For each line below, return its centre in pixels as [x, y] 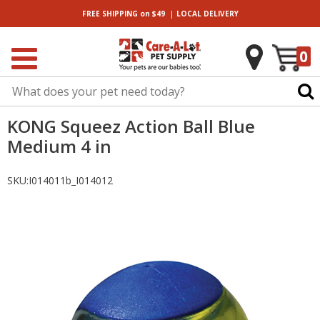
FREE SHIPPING [110, 14]
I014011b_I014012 [71, 180]
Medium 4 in [59, 146]
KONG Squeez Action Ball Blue [131, 126]
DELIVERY [220, 14]
